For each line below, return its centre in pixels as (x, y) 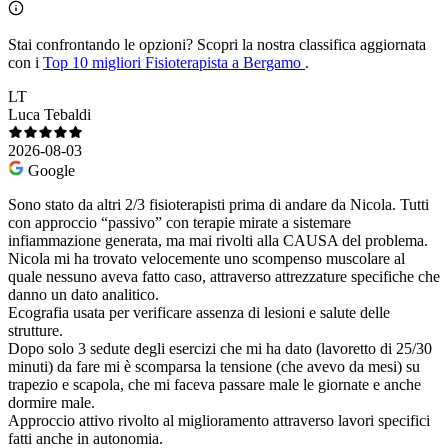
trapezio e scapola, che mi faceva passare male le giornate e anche (214, 384)
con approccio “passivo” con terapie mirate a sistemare (179, 222)
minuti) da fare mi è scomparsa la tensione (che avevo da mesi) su (214, 366)
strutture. (35, 330)
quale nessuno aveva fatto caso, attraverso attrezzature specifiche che (224, 276)
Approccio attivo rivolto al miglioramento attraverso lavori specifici (219, 420)
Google (51, 170)
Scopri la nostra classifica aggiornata (309, 44)
